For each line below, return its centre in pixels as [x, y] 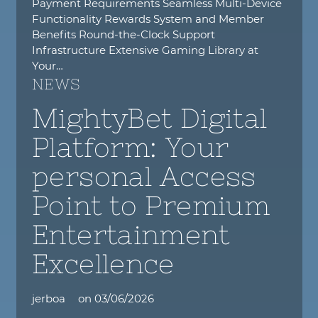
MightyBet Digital [150, 119]
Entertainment [131, 235]
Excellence [103, 264]
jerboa [49, 299]
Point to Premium [151, 206]
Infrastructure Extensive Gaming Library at [145, 50]
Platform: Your [131, 148]
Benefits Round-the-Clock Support [124, 34]
